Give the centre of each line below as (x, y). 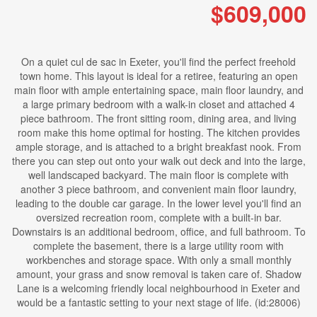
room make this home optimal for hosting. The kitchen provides (158, 132)
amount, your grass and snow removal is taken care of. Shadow (158, 274)
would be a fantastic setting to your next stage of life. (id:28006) (158, 302)
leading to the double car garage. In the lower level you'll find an (158, 203)
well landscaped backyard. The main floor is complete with (158, 175)
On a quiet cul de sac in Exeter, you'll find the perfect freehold (158, 62)
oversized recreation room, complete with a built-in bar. (158, 217)
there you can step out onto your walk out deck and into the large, (158, 161)
